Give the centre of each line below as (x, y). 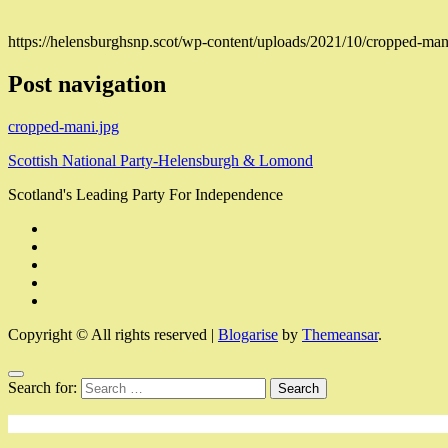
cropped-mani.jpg (63, 126)
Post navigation (87, 83)
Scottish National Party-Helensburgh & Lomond (160, 160)
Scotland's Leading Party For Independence (145, 194)
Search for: (42, 387)
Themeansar (340, 334)
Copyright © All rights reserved (107, 334)
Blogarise (248, 334)
